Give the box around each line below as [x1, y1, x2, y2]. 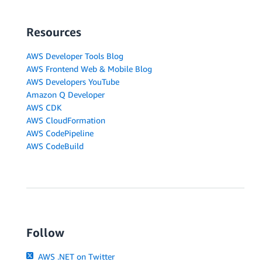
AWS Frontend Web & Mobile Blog [26, 63, 152, 74]
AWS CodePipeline [26, 127, 94, 138]
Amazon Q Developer [26, 89, 105, 99]
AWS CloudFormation [26, 115, 105, 125]
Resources [26, 25, 81, 39]
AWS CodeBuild [26, 140, 84, 151]
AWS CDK [26, 102, 62, 112]
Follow [26, 225, 64, 239]
